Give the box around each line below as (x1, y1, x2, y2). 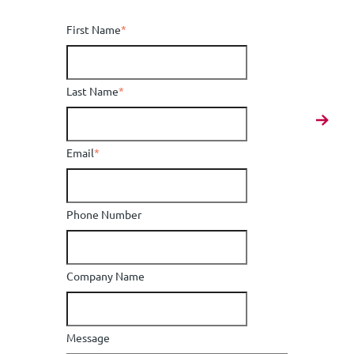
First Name (66, 22, 121, 37)
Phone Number (66, 207, 141, 221)
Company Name (66, 268, 145, 283)
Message (66, 330, 110, 345)
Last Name (66, 84, 119, 99)
